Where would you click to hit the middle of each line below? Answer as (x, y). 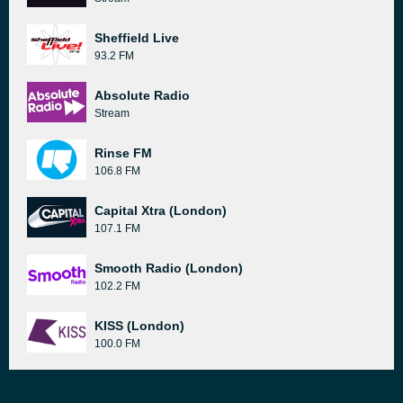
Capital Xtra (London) (161, 210)
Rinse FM (123, 153)
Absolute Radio (142, 95)
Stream (112, 113)
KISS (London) (139, 326)
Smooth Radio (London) (169, 268)
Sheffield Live (137, 38)
